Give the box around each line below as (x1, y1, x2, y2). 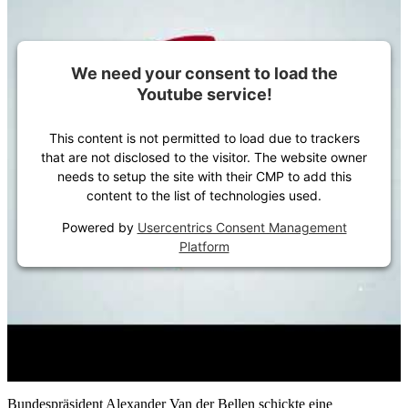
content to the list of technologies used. (87, 187, 321, 203)
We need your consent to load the (70, 63, 338, 83)
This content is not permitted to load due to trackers (48, 129, 360, 146)
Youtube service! (136, 84, 272, 104)
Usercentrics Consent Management (137, 219, 347, 235)
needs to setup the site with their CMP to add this (56, 168, 352, 184)
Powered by (61, 219, 138, 235)
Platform (178, 238, 229, 254)
